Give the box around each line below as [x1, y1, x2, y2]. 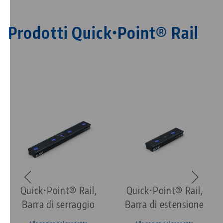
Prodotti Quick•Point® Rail [8, 22, 199, 43]
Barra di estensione [125, 198, 204, 211]
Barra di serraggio [22, 198, 95, 211]
